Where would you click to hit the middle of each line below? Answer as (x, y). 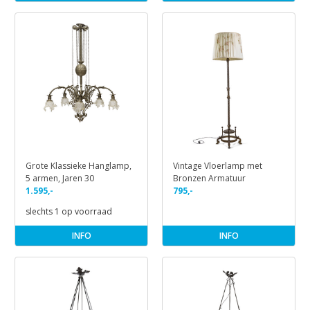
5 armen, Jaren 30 (60, 179)
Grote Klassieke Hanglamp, (79, 166)
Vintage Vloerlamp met (218, 166)
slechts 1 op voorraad (69, 212)
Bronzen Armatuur (209, 179)
